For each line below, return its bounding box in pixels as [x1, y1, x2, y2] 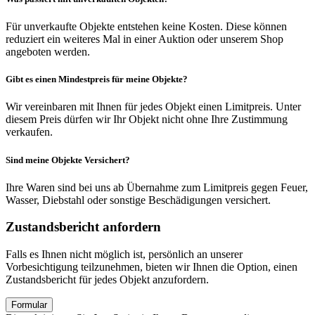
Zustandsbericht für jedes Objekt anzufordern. [6, 274, 209, 286]
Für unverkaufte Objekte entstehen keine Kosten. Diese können [6, 20, 287, 32]
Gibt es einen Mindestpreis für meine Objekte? [6, 74, 188, 85]
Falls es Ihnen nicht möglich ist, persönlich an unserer [6, 248, 243, 261]
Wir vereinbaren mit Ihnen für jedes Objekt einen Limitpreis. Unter [6, 101, 301, 113]
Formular [11, 300, 47, 311]
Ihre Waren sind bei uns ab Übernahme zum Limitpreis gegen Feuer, [6, 181, 308, 193]
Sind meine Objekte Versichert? [6, 154, 130, 165]
